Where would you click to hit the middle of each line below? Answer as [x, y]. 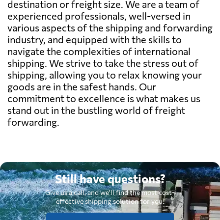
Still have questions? [110, 178]
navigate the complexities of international [99, 51]
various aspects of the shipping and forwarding [110, 27]
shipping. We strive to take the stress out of [103, 63]
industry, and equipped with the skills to [95, 39]
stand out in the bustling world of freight [96, 110]
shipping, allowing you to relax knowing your [105, 74]
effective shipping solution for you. [110, 201]
